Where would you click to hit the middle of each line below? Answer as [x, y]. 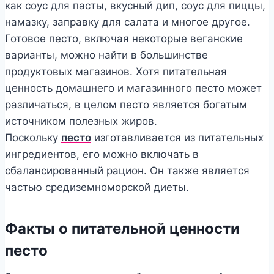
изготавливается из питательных [177, 137]
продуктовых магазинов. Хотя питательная [116, 71]
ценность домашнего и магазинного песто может [133, 88]
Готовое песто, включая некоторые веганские [124, 38]
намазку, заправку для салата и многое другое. [128, 22]
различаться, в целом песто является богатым [126, 104]
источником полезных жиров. [81, 121]
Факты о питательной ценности [122, 228]
